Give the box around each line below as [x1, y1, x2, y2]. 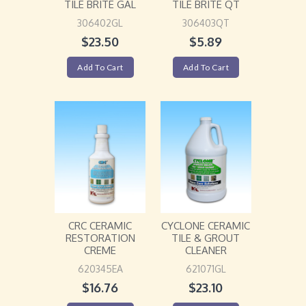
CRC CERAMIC [68, 219, 133, 233]
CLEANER [184, 244, 227, 258]
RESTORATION [65, 232, 135, 245]
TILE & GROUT [171, 232, 240, 245]
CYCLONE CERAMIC [161, 219, 251, 233]
